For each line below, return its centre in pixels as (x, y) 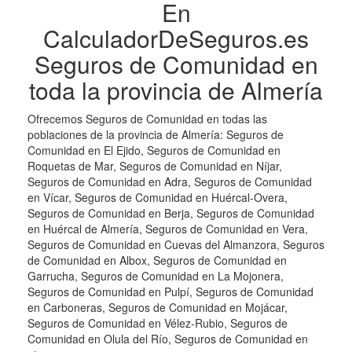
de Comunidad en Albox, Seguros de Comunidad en (157, 260)
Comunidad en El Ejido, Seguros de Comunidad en (154, 150)
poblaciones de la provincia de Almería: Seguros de (156, 135)
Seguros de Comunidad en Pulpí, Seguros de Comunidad (170, 292)
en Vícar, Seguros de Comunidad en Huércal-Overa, (158, 198)
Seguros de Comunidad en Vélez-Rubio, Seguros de (158, 323)
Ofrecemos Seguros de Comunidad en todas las (147, 119)
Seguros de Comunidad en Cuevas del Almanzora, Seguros (176, 245)
